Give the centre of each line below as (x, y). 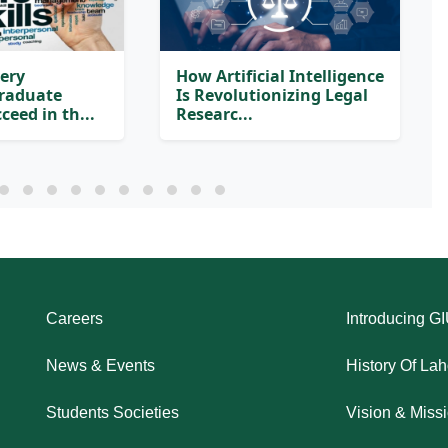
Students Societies (112, 412)
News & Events (100, 365)
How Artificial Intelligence (280, 76)
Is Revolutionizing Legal (272, 95)
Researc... (214, 114)
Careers (74, 318)
